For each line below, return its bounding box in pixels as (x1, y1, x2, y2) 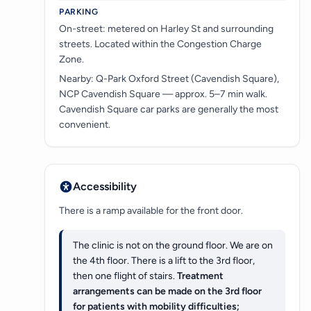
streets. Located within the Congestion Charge (59, 38, 262, 51)
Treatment (177, 270, 224, 283)
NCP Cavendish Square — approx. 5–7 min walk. (59, 88, 267, 101)
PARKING (59, 7, 99, 17)
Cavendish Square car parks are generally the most (59, 103, 278, 116)
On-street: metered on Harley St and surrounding (59, 23, 274, 35)
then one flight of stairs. (73, 270, 177, 283)
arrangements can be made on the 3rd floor (73, 285, 262, 298)
